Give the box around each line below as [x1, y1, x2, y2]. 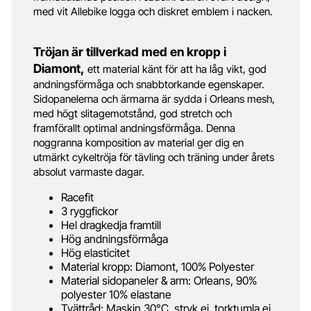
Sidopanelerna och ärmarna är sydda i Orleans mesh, [33, 92, 275, 106]
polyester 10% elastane [61, 287, 171, 301]
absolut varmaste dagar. [33, 165, 147, 178]
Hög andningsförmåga [61, 231, 168, 246]
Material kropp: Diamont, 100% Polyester [61, 259, 254, 274]
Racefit [61, 190, 94, 204]
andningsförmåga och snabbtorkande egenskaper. [33, 77, 264, 91]
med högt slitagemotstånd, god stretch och [33, 106, 232, 120]
